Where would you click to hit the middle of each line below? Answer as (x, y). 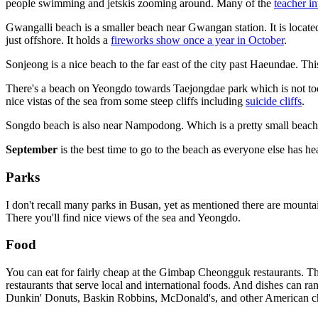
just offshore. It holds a (58, 40)
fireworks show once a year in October (197, 40)
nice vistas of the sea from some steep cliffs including (126, 102)
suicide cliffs (274, 102)
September (32, 150)
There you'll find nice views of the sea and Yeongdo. (123, 217)
